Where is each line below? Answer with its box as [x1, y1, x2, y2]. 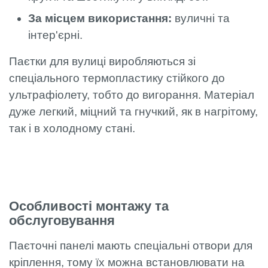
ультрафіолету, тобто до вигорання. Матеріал [9, 88, 254, 101]
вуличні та [172, 11, 230, 25]
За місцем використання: [28, 11, 172, 25]
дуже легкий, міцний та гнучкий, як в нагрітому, [9, 105, 258, 118]
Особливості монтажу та [9, 198, 169, 214]
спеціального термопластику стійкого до [9, 71, 225, 84]
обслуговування [9, 212, 115, 228]
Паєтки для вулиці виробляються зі [9, 54, 196, 68]
